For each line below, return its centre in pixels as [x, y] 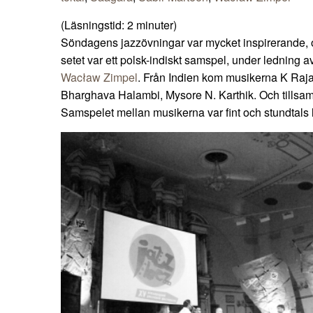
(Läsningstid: [94, 25]
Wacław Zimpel [99, 78]
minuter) [156, 25]
